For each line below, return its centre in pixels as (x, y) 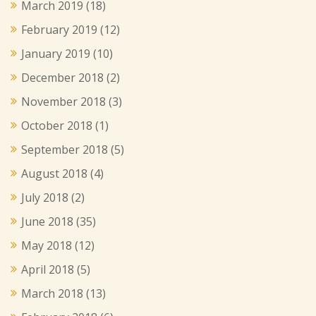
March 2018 (52, 293)
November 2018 (63, 101)
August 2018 (54, 173)
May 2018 (47, 245)
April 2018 (48, 269)
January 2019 (56, 53)
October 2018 (57, 125)
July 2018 (45, 197)
